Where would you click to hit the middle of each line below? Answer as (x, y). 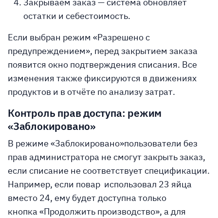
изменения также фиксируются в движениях (102, 78)
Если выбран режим (50, 37)
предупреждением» (49, 51)
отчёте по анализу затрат (120, 92)
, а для (173, 211)
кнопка (24, 211)
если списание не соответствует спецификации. (109, 171)
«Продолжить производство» (100, 211)
